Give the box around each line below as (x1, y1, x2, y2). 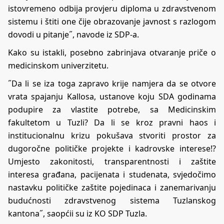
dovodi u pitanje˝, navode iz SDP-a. (8, 28, 139, 40)
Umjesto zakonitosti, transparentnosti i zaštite (8, 155, 216, 167)
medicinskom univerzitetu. (8, 59, 108, 71)
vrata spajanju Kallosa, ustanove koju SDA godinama (8, 90, 216, 102)
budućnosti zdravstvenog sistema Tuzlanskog (8, 194, 216, 206)
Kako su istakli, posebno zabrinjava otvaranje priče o (8, 46, 216, 58)
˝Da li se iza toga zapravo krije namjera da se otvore (8, 77, 216, 89)
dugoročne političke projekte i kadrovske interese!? (8, 142, 216, 154)
